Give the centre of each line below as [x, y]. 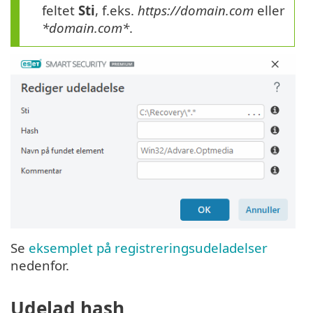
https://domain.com [196, 10]
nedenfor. [40, 265]
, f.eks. [116, 10]
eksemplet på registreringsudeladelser [148, 248]
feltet [60, 10]
